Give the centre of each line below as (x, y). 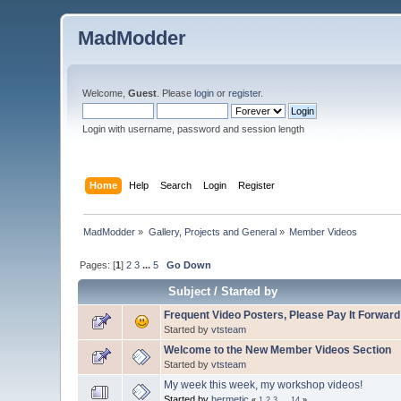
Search (175, 185)
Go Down (189, 264)
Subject (190, 291)
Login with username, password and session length (194, 129)
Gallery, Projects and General (212, 231)
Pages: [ (98, 264)
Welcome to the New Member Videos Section (278, 350)
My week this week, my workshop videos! (264, 384)
